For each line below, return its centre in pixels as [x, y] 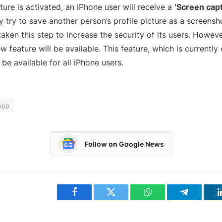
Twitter [123, 199]
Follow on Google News [124, 144]
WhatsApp [166, 199]
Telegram [200, 199]
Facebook [91, 199]
